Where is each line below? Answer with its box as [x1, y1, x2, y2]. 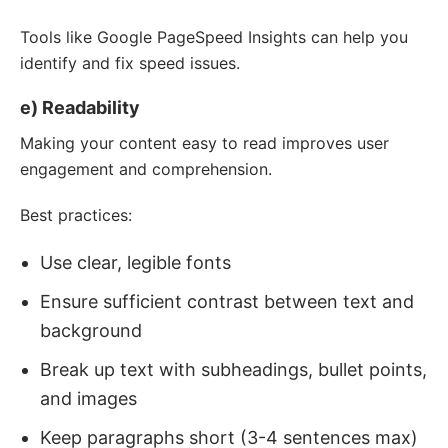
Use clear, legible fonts [40, 252, 231, 273]
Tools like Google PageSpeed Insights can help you [20, 27, 408, 47]
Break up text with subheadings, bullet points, [40, 359, 427, 380]
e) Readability [20, 97, 140, 118]
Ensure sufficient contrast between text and [40, 291, 414, 312]
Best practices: [20, 205, 132, 225]
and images [40, 388, 137, 409]
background [40, 320, 142, 341]
